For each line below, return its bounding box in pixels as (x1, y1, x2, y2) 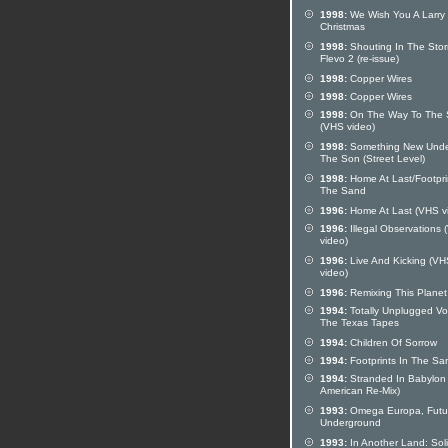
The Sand (320, 185, 366, 199)
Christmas (320, 21, 365, 35)
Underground (320, 417, 381, 431)
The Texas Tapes (320, 317, 399, 331)
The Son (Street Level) (320, 153, 425, 167)
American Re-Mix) (320, 385, 400, 399)
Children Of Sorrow (347, 337, 437, 348)
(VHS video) (320, 121, 375, 135)
